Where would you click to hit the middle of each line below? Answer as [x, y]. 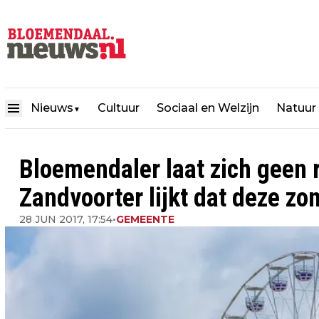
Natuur [296, 108]
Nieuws [52, 108]
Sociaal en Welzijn [208, 108]
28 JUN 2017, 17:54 [66, 219]
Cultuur [119, 108]
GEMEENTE [145, 219]
